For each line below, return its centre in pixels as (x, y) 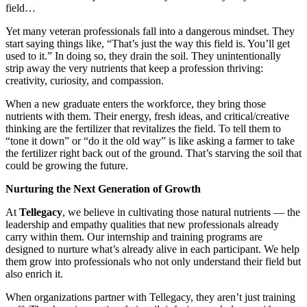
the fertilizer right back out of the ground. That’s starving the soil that (153, 153)
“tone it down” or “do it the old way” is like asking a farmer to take (150, 140)
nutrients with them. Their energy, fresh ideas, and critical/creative (147, 116)
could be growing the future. (67, 165)
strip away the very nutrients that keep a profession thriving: (134, 68)
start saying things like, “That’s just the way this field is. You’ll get (148, 43)
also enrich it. (34, 273)
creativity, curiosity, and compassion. (85, 80)
